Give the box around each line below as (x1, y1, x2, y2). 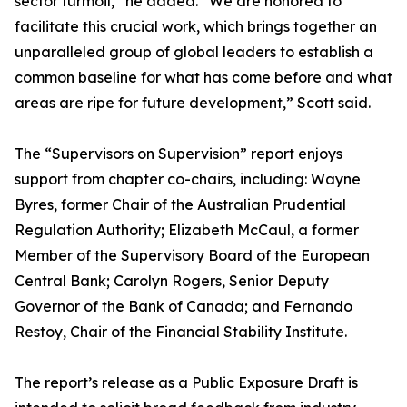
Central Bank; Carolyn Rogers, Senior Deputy (15, 272, 329, 291)
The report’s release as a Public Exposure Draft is (15, 373, 358, 392)
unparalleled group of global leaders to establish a (15, 43, 373, 62)
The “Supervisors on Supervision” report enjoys (15, 144, 342, 164)
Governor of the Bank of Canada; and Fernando (15, 297, 352, 316)
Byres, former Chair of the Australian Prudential (15, 195, 346, 214)
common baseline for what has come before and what (15, 68, 392, 87)
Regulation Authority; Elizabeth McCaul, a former (15, 221, 359, 240)
